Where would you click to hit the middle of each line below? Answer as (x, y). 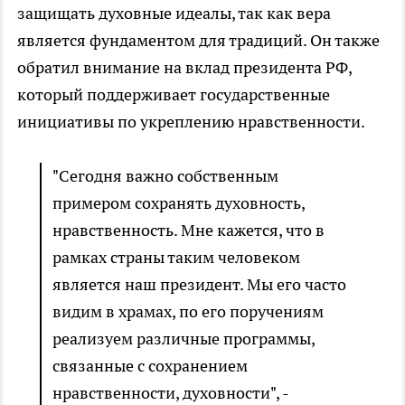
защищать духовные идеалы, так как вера (174, 14)
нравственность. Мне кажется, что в (188, 231)
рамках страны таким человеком (176, 258)
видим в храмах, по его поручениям (188, 312)
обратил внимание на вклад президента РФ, (184, 68)
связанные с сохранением (150, 366)
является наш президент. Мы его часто (199, 285)
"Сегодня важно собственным (165, 176)
